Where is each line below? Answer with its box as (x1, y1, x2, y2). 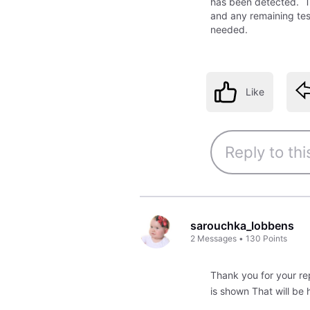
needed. (210, 24, 248, 36)
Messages (197, 233, 237, 244)
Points (263, 233, 288, 244)
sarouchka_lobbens (190, 219, 295, 233)
